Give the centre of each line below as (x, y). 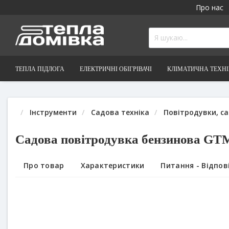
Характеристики (112, 165)
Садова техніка (120, 112)
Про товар (44, 165)
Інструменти (53, 112)
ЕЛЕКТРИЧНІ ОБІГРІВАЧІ (116, 69)
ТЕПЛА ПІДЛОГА (40, 69)
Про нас (209, 7)
